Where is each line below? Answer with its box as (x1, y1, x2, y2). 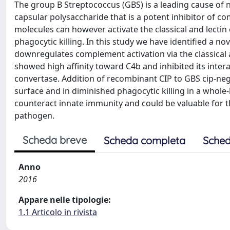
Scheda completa (104, 134, 185, 147)
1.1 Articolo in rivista (18, 206, 97, 218)
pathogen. (14, 110, 54, 121)
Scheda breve (23, 133, 87, 146)
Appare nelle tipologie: (18, 194, 111, 205)
